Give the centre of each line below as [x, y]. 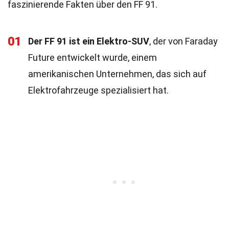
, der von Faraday [184, 41]
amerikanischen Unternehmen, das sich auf [117, 74]
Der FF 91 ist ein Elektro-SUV [89, 41]
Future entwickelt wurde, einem [93, 58]
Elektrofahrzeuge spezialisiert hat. [98, 90]
